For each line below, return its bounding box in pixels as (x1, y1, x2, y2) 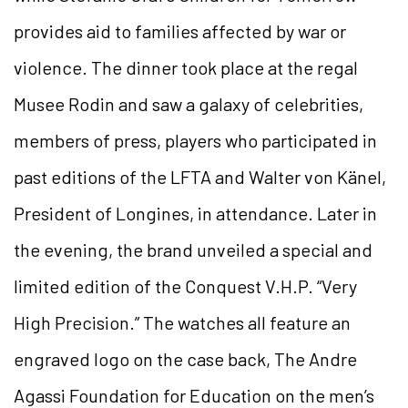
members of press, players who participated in (14, 128, 377, 151)
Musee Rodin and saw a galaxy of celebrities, (14, 92, 363, 115)
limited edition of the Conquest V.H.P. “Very (14, 274, 357, 297)
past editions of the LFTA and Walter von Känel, (14, 165, 386, 188)
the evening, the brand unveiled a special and (14, 238, 372, 260)
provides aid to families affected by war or (14, 19, 346, 42)
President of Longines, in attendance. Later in (14, 201, 377, 224)
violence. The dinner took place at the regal (14, 56, 358, 78)
